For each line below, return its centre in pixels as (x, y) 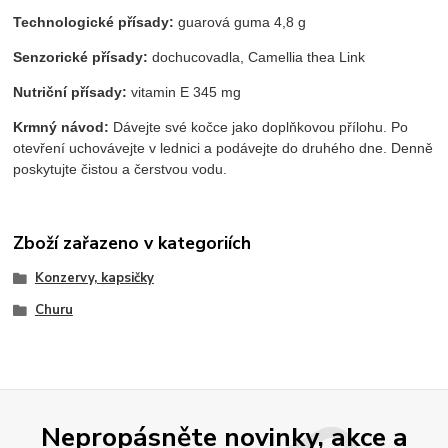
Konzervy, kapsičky (94, 278)
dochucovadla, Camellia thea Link (257, 56)
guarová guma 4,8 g (240, 21)
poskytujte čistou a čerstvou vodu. (120, 168)
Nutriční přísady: (70, 91)
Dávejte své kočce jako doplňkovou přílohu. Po (259, 126)
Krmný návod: (61, 126)
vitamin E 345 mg (184, 91)
